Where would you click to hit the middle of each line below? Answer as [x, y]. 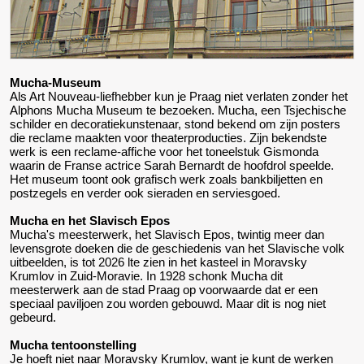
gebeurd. [33, 317]
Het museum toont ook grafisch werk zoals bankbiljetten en [166, 179]
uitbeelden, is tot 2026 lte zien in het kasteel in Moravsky [158, 262]
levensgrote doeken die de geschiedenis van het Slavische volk [177, 248]
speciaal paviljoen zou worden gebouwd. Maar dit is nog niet [168, 303]
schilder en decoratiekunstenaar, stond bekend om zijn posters [175, 123]
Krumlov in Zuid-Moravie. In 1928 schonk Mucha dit [146, 275]
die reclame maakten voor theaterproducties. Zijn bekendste [168, 137]
